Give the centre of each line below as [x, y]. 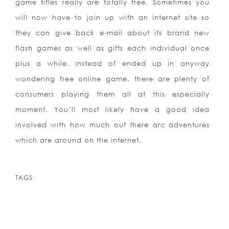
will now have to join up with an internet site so [113, 18]
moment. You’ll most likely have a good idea [113, 110]
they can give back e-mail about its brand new [113, 33]
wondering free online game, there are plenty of [113, 79]
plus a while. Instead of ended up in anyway [113, 64]
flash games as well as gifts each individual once [113, 48]
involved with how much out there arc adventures [113, 125]
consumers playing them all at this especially [113, 94]
